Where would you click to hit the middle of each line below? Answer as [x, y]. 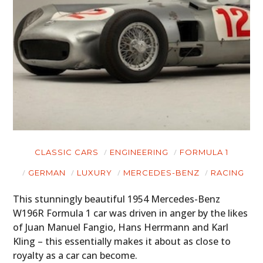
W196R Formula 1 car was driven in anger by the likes [131, 213]
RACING [227, 172]
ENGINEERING [139, 152]
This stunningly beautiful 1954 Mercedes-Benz [117, 199]
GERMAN [47, 172]
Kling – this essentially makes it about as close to [122, 241]
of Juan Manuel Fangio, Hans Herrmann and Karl [121, 227]
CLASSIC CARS [67, 152]
